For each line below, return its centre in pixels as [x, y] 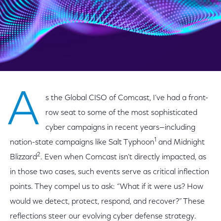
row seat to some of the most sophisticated [121, 113]
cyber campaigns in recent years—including [120, 128]
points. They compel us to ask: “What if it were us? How [107, 187]
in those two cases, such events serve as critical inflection [110, 172]
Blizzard [23, 157]
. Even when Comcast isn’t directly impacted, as [123, 157]
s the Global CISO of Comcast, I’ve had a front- [127, 98]
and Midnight [181, 143]
